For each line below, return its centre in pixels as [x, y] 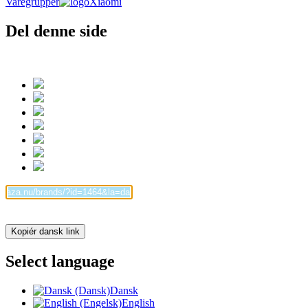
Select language [60, 261]
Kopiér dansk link [45, 232]
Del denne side [56, 31]
